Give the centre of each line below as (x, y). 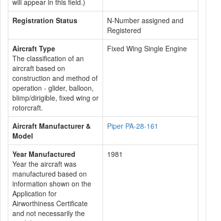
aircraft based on (39, 68)
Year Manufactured (44, 154)
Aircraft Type (34, 48)
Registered (124, 30)
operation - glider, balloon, (53, 88)
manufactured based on (50, 174)
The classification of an (48, 58)
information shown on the (52, 184)
